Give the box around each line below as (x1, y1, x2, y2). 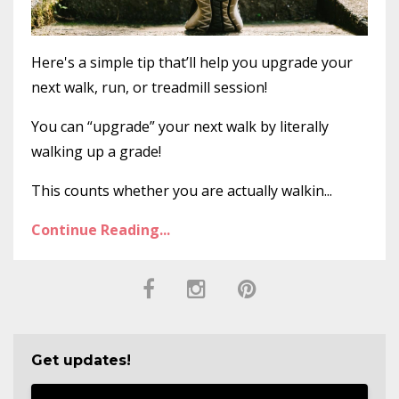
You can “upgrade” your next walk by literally (31, 117, 329, 137)
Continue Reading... (31, 220, 170, 240)
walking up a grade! (31, 142, 161, 162)
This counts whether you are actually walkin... (31, 181, 332, 201)
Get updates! (31, 352, 131, 370)
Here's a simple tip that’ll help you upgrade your (31, 53, 353, 73)
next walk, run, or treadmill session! (31, 77, 271, 98)
